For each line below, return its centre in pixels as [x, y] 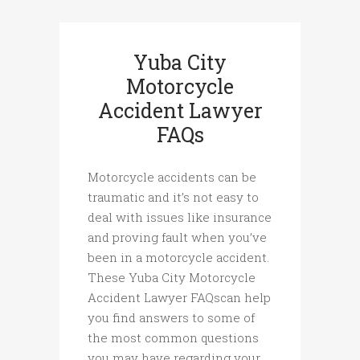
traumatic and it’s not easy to [173, 197]
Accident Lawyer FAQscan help [179, 298]
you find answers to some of [171, 318]
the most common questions [173, 338]
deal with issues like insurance [180, 217]
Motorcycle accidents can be [172, 177]
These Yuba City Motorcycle [172, 278]
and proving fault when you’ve [177, 237]
